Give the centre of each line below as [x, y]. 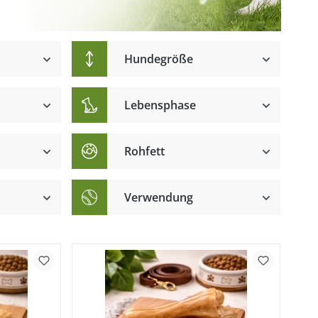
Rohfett [145, 151]
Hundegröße [159, 59]
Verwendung [159, 197]
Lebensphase [160, 105]
